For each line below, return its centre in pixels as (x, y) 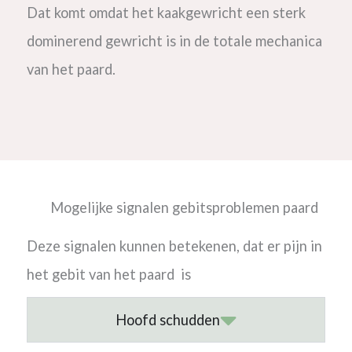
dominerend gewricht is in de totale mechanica (174, 41)
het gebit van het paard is (110, 274)
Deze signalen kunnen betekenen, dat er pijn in (174, 246)
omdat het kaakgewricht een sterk (195, 13)
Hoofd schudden (167, 319)
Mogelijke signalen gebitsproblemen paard (184, 207)
